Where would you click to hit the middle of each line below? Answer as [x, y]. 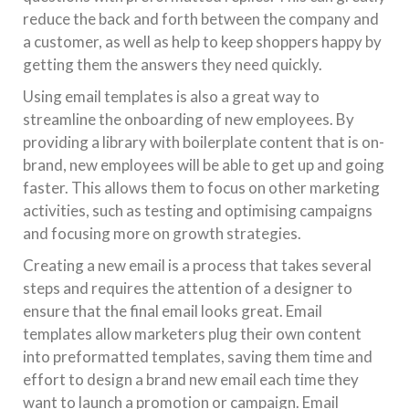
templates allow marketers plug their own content [192, 334]
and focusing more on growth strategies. [162, 233]
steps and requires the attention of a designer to [188, 288]
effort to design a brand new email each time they [191, 379]
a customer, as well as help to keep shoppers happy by [202, 42]
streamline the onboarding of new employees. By [189, 119]
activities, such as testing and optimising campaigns [198, 210]
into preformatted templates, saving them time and [198, 357]
